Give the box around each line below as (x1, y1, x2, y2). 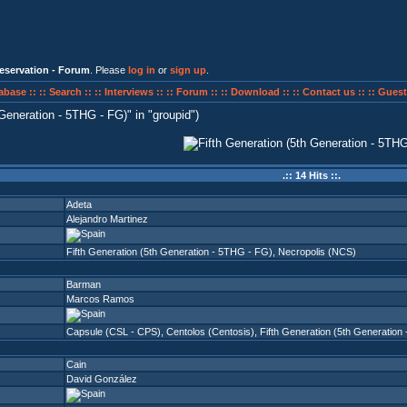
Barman (66, 279, 101, 290)
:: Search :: (38, 86, 94, 97)
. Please (90, 65, 128, 75)
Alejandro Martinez (66, 213, 148, 224)
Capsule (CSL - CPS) (66, 326, 161, 337)
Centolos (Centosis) (166, 326, 254, 337)
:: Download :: (220, 86, 293, 97)
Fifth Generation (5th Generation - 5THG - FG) (66, 246, 273, 257)
